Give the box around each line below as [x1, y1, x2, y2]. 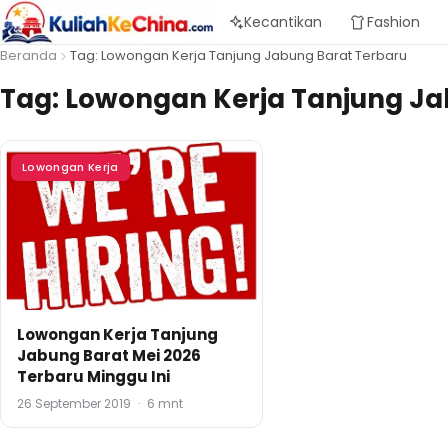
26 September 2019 [17, 394, 134, 412]
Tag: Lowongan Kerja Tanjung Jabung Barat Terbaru [70, 46, 407, 65]
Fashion [366, 12, 420, 32]
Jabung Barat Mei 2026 [17, 344, 201, 366]
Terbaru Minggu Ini [17, 365, 170, 387]
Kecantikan [243, 12, 322, 32]
